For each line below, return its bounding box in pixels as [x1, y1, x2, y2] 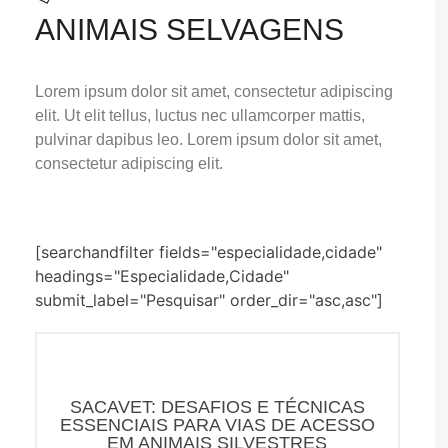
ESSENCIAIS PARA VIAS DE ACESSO [59, 415, 375, 436]
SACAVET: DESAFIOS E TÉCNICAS [69, 397, 365, 418]
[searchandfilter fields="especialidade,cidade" [35, 242, 382, 263]
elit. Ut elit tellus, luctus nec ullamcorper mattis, [35, 107, 365, 125]
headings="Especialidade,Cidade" [35, 266, 289, 287]
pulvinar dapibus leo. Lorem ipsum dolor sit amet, [35, 131, 382, 149]
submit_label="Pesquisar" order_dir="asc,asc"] [35, 290, 383, 311]
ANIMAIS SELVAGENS [35, 12, 344, 47]
